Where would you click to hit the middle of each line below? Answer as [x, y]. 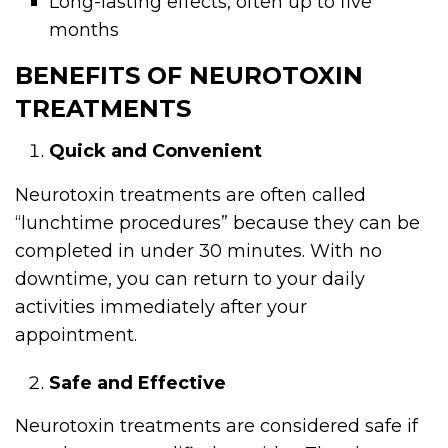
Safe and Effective [138, 382]
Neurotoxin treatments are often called [190, 194]
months [84, 30]
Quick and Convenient [156, 151]
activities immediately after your [161, 306]
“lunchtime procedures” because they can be [217, 222]
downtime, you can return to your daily [190, 278]
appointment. [76, 334]
